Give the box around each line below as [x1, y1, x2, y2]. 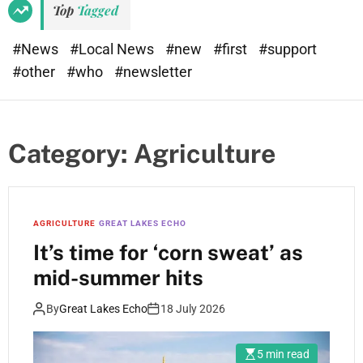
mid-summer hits [33, 265, 203, 290]
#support [258, 41, 317, 58]
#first [213, 41, 250, 58]
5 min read [257, 348, 310, 361]
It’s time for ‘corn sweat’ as [33, 240, 303, 265]
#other [12, 63, 58, 80]
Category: [8, 139, 134, 169]
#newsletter [114, 63, 192, 80]
